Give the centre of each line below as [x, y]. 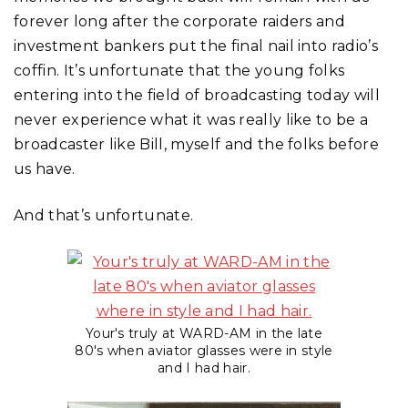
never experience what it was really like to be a [191, 119]
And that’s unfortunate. [104, 215]
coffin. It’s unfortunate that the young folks [179, 70]
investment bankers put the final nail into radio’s [196, 46]
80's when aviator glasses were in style [204, 351]
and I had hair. [204, 368]
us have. [45, 168]
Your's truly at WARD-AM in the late [204, 334]
